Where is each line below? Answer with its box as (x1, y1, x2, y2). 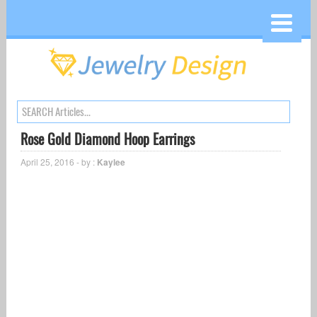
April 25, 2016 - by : (20, 156, 97, 168)
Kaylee (96, 156, 125, 169)
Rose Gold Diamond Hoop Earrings (20, 129, 195, 149)
